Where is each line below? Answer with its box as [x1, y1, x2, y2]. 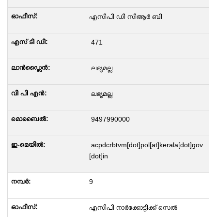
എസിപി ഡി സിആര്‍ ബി [89, 13, 162, 20]
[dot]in [89, 152, 108, 160]
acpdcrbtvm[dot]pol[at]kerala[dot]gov [89, 141, 203, 149]
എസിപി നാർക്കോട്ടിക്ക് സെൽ [89, 203, 177, 211]
